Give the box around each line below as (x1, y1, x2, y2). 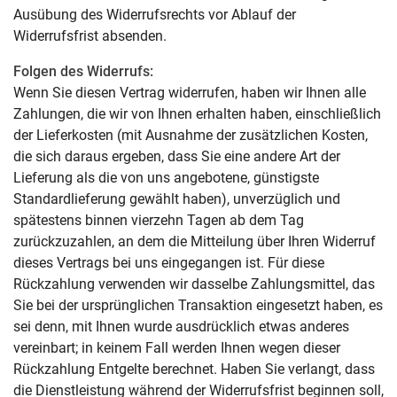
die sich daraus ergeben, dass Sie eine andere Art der (13, 148, 340, 165)
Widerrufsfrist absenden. (13, 27, 167, 44)
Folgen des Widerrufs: (13, 63, 153, 80)
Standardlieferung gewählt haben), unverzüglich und (13, 191, 340, 207)
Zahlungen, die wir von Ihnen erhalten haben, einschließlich (13, 105, 381, 122)
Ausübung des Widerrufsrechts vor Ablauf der (13, 6, 296, 23)
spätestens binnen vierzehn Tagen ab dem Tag (13, 212, 304, 229)
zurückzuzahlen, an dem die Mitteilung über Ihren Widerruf (13, 233, 376, 250)
